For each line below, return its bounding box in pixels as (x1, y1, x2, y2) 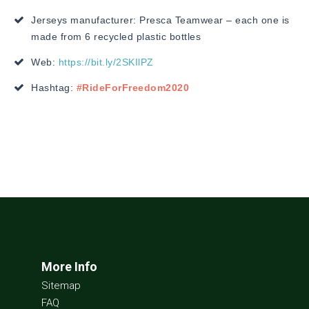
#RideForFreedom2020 (76, 81, 192, 93)
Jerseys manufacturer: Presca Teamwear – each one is (31, 14, 290, 26)
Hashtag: (31, 81, 77, 93)
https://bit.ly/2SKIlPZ (58, 56, 154, 68)
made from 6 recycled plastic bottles (31, 30, 201, 42)
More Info (41, 259, 97, 274)
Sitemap (41, 279, 81, 292)
